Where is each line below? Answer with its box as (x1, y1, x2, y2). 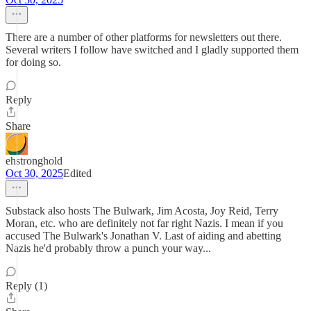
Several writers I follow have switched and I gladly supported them (6, 44, 299, 56)
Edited (63, 167, 92, 179)
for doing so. (6, 56, 61, 68)
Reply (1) (6, 280, 47, 292)
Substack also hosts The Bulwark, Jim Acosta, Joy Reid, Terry (6, 205, 278, 217)
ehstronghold (6, 155, 62, 167)
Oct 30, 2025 (6, 167, 63, 179)
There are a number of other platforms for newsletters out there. (6, 31, 282, 43)
